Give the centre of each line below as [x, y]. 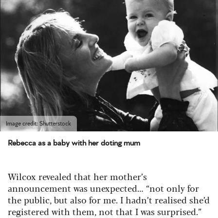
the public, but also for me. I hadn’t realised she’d [109, 199]
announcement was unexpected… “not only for [103, 188]
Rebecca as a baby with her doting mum [74, 143]
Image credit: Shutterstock [38, 123]
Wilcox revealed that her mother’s [77, 176]
